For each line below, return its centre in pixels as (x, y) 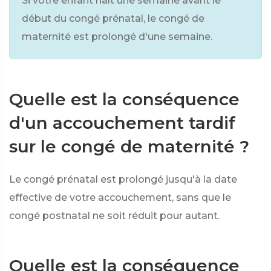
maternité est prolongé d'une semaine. (117, 37)
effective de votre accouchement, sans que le (120, 198)
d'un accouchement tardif (122, 123)
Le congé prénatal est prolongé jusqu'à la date (123, 179)
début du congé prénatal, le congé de (113, 18)
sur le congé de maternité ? (129, 146)
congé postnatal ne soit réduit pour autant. (114, 216)
